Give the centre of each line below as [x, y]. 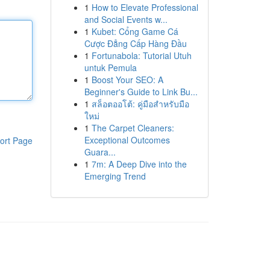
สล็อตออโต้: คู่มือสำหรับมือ [140, 104]
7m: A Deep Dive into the [139, 164]
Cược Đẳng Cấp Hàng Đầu [135, 43]
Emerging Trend [115, 176]
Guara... [100, 152]
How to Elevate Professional [145, 7]
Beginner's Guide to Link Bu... [141, 92]
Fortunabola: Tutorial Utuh [141, 55]
